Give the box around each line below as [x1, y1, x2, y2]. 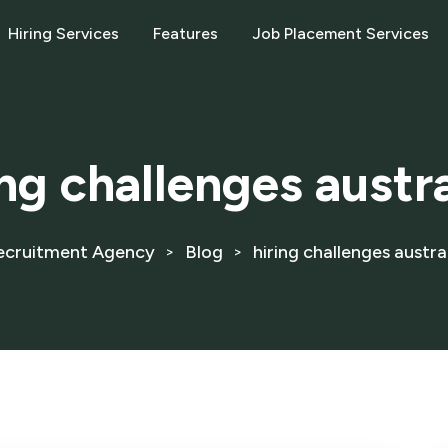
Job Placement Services [252, 24, 430, 44]
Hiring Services [8, 24, 120, 44]
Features [153, 24, 219, 44]
